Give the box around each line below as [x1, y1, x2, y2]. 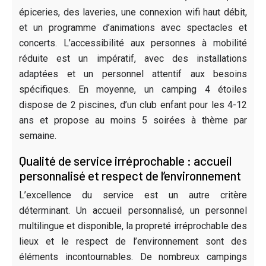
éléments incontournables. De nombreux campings [19, 251, 247, 262]
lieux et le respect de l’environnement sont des [19, 235, 247, 247]
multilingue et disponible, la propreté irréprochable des [19, 220, 247, 232]
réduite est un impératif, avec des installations [19, 52, 247, 64]
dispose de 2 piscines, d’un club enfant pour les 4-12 [19, 99, 247, 110]
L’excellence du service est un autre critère [19, 189, 247, 201]
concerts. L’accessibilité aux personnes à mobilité [19, 37, 247, 49]
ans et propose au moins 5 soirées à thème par [19, 114, 247, 126]
